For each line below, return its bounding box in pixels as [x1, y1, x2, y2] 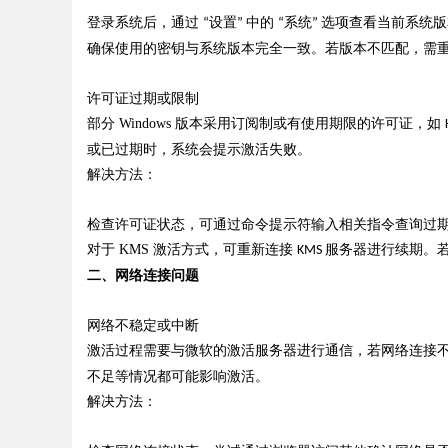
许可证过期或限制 [87, 91, 199, 106]
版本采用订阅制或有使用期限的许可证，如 [175, 116, 445, 131]
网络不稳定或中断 [87, 318, 199, 333]
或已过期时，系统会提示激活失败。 [87, 142, 311, 157]
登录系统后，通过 [87, 15, 199, 30]
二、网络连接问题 [87, 268, 199, 283]
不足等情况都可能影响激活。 [87, 369, 269, 384]
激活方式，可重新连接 [153, 242, 297, 257]
